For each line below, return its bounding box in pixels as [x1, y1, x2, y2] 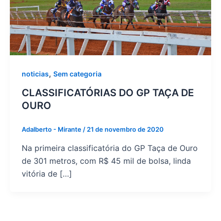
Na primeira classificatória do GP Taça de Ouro [22, 143, 198, 153]
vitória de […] [22, 168, 72, 179]
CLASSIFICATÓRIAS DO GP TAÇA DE [22, 87, 194, 99]
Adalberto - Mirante [22, 125, 83, 133]
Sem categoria [53, 70, 102, 78]
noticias [22, 70, 49, 78]
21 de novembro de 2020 [87, 125, 164, 133]
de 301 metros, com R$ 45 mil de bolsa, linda [22, 155, 191, 166]
